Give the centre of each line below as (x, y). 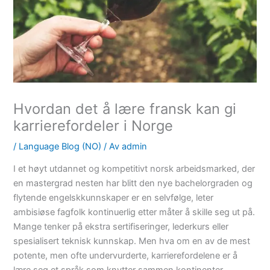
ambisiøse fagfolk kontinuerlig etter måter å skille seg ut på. (134, 212)
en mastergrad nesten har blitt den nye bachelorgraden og (133, 184)
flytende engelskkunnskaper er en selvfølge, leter (114, 198)
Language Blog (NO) (60, 146)
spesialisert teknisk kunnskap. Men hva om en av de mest (132, 241)
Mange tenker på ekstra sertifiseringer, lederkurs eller (121, 227)
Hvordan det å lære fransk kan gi (125, 108)
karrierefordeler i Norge (93, 125)
